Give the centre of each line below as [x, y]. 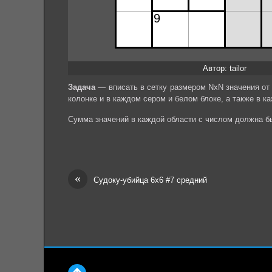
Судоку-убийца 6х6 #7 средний [150, 180]
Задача [82, 87]
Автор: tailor [225, 68]
